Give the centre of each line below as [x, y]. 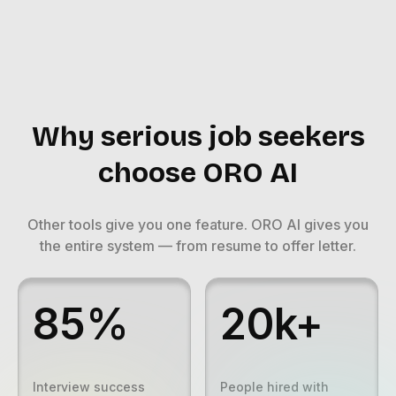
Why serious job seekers [198, 137]
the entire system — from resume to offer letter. [198, 246]
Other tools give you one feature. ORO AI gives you [198, 225]
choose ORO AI [198, 173]
